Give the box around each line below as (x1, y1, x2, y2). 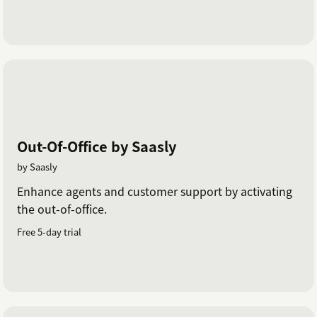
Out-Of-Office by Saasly (17, 135, 176, 156)
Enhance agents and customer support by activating (17, 182, 292, 200)
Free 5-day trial (17, 224, 81, 238)
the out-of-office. (17, 200, 107, 217)
